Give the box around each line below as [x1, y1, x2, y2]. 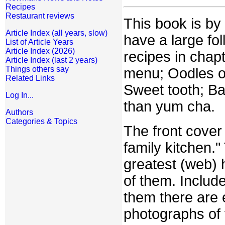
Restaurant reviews [6, 12, 74, 20]
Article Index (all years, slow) [6, 29, 107, 37]
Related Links [6, 74, 55, 82]
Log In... [6, 91, 34, 99]
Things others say [6, 65, 69, 73]
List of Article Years [6, 38, 73, 46]
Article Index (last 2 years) [6, 56, 97, 64]
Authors [6, 108, 33, 117]
